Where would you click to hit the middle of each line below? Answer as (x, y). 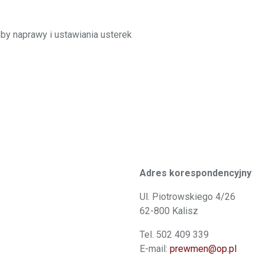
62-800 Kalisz (169, 211)
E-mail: (155, 249)
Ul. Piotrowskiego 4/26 (188, 197)
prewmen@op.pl (203, 249)
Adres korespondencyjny (195, 173)
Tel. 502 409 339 (174, 235)
